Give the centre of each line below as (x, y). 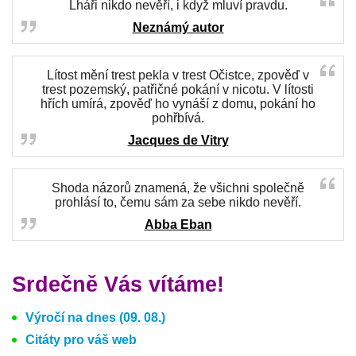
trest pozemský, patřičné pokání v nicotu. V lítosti (178, 89)
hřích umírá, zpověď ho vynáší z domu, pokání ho (178, 104)
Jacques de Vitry (178, 140)
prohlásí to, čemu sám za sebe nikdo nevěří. (178, 202)
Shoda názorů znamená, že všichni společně (178, 188)
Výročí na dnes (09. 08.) (95, 317)
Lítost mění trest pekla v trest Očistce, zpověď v (178, 75)
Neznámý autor (178, 27)
